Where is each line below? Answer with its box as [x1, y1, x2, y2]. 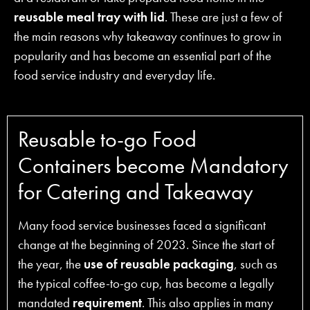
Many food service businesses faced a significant [18, 217, 266, 235]
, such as [234, 255, 277, 273]
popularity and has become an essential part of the [14, 47, 271, 64]
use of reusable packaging [84, 255, 234, 273]
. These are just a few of [165, 8, 282, 26]
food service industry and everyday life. [14, 66, 215, 84]
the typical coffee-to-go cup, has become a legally [18, 275, 274, 293]
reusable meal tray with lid [14, 8, 165, 26]
